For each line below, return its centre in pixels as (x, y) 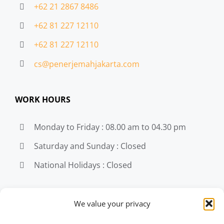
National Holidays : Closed (83, 165)
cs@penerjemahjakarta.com (87, 64)
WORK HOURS (42, 100)
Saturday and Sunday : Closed (90, 146)
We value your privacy (112, 203)
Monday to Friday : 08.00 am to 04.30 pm (110, 127)
